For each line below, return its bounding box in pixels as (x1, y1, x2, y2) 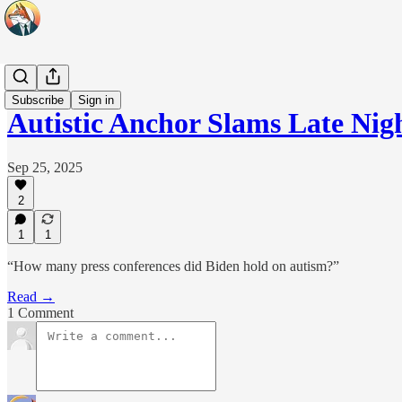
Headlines (7, 72, 64, 87)
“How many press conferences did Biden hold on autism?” (7, 258, 339, 274)
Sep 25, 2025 (7, 159, 83, 175)
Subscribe (12, 93, 64, 107)
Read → (7, 289, 55, 304)
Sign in (78, 93, 114, 107)
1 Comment (7, 305, 74, 320)
